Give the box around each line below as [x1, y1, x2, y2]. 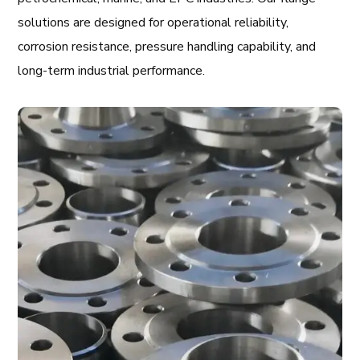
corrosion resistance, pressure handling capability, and [18, 38, 317, 55]
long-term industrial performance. [18, 62, 206, 80]
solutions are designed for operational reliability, [18, 14, 289, 31]
